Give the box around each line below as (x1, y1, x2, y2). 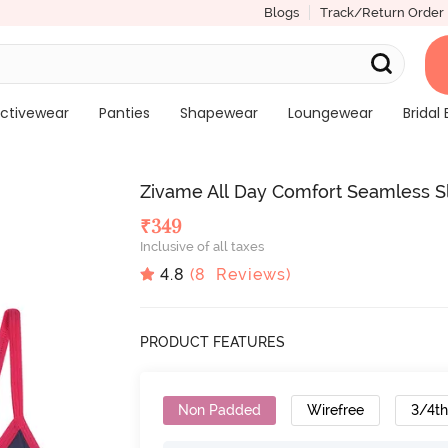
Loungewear (287, 103, 373, 123)
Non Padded (178, 401, 262, 418)
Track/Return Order (319, 5, 444, 20)
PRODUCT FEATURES (140, 333, 286, 350)
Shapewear (179, 103, 258, 123)
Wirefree (307, 401, 365, 418)
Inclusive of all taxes (140, 239, 265, 254)
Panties (98, 103, 150, 123)
